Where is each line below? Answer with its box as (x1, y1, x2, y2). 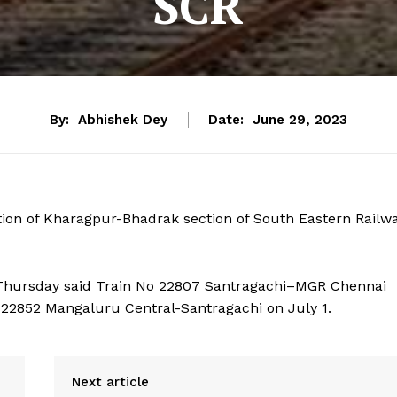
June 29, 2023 (253, 111, 347, 128)
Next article (71, 373, 149, 390)
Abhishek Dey (78, 111, 167, 128)
